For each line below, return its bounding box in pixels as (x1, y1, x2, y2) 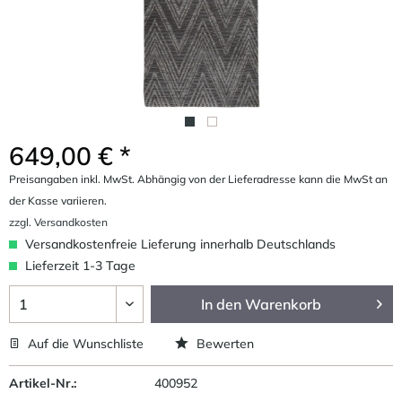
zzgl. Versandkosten (9, 214, 108, 229)
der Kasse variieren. (9, 193, 107, 207)
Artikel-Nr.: (9, 374, 76, 391)
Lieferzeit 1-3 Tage (22, 257, 135, 274)
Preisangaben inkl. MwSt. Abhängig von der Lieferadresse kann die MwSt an (9, 171, 388, 186)
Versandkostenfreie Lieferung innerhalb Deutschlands (22, 235, 336, 252)
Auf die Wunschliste (24, 335, 144, 352)
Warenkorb (245, 294, 322, 313)
